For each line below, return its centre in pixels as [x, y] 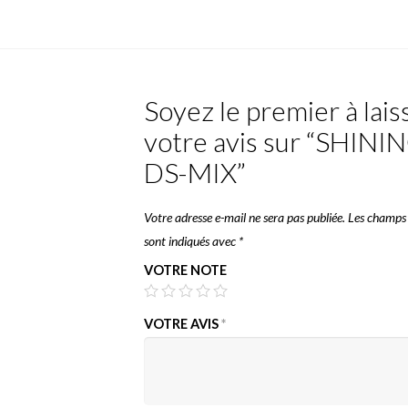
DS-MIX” [195, 172]
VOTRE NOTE [186, 270]
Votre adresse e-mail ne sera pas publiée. [245, 217]
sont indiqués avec [192, 240]
